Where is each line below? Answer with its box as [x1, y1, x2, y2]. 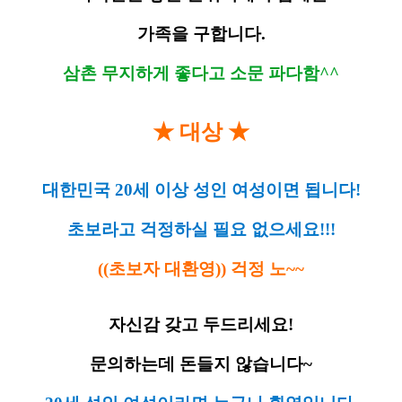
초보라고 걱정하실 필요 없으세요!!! [66, 220, 336, 240]
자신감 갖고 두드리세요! [109, 315, 293, 335]
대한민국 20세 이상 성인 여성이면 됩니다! [41, 180, 361, 200]
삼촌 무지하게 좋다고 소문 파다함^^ [63, 64, 339, 83]
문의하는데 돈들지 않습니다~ [90, 354, 312, 374]
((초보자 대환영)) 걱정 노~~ [98, 259, 304, 279]
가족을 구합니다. [136, 24, 266, 44]
